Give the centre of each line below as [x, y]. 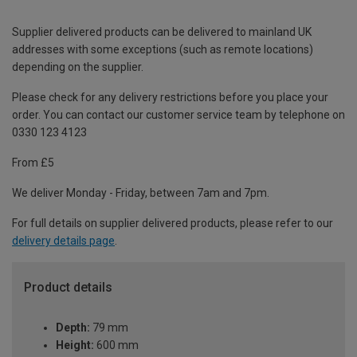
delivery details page [63, 241]
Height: [75, 345]
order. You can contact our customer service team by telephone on [178, 115]
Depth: [73, 328]
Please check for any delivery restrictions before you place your [170, 98]
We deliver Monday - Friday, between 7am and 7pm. [141, 193]
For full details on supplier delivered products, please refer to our [173, 224]
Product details [68, 288]
